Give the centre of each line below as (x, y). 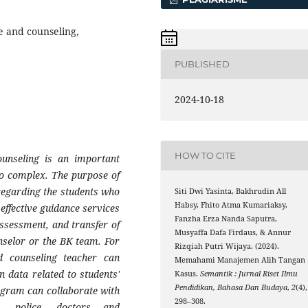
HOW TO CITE (206, 156)
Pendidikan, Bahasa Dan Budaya (231, 287)
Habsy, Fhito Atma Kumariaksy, (231, 205)
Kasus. (188, 273)
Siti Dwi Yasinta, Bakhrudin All (231, 191)
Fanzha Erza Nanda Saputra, (226, 218)
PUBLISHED (202, 64)
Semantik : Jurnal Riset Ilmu (249, 273)
